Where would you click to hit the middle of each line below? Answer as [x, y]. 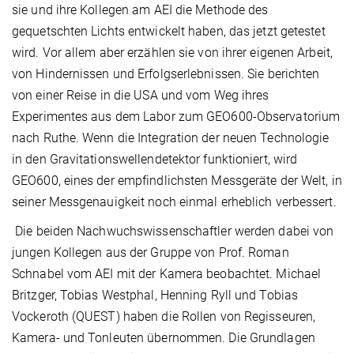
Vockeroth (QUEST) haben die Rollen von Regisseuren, [164, 317]
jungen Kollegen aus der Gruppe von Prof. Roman [151, 253]
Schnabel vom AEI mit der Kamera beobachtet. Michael [167, 274]
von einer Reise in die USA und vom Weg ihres [141, 96]
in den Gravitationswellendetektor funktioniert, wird [155, 160]
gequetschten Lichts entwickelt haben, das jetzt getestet [169, 32]
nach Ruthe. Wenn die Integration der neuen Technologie [171, 138]
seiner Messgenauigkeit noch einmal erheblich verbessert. [174, 202]
